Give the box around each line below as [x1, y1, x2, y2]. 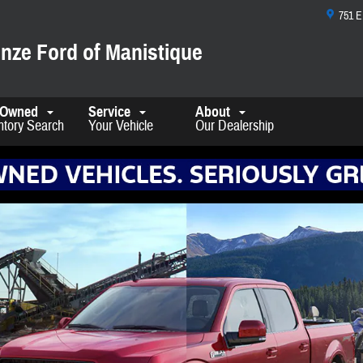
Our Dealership [195, 117, 274, 135]
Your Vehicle [88, 117, 153, 135]
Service [88, 103, 134, 121]
